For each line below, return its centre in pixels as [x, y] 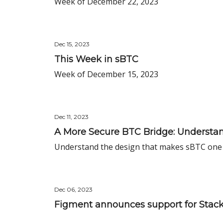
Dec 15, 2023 [72, 44]
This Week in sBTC [96, 59]
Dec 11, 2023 [71, 117]
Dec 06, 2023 [73, 189]
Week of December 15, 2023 [106, 74]
